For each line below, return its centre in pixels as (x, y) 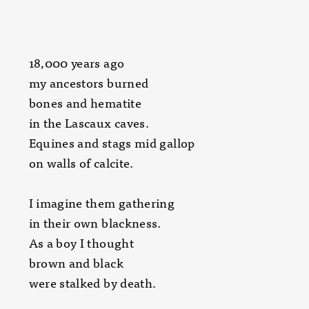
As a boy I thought (81, 242)
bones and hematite (85, 102)
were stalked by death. (92, 282)
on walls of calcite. (81, 162)
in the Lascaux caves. (89, 122)
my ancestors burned (89, 82)
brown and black (76, 262)
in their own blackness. (95, 222)
